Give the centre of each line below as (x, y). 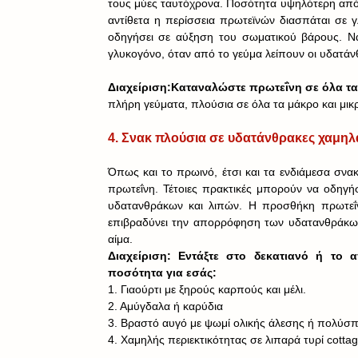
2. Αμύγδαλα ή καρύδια (167, 306)
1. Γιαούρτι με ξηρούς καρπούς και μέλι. (208, 290)
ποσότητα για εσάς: (163, 273)
